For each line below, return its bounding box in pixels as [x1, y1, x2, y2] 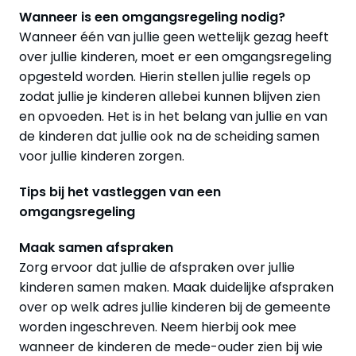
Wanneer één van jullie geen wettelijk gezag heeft [19, 27, 329, 46]
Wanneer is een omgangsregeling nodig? [19, 7, 285, 26]
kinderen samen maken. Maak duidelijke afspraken [19, 277, 334, 296]
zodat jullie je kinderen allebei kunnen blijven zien [19, 87, 320, 106]
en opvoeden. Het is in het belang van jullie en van [19, 106, 327, 126]
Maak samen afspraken [19, 238, 173, 257]
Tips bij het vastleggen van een [19, 182, 221, 201]
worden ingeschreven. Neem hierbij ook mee [19, 317, 296, 336]
